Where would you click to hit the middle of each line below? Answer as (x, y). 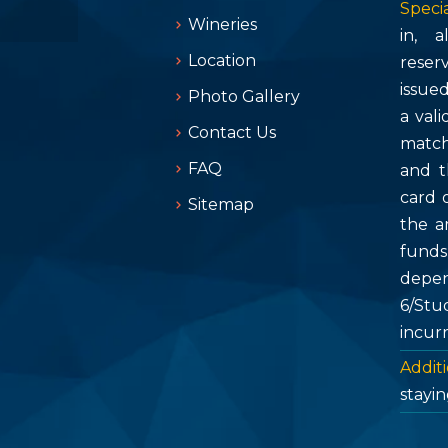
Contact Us (232, 132)
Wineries (222, 24)
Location (222, 60)
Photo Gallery (244, 96)
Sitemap (221, 204)
